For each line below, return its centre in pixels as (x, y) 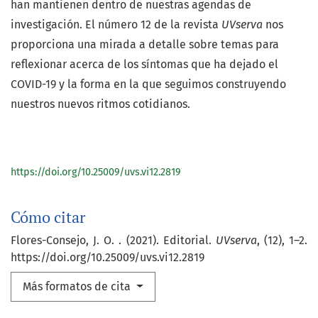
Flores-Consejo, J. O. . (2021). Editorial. (113, 241)
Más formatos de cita (78, 287)
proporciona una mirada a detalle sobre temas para (145, 45)
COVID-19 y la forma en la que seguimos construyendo (148, 84)
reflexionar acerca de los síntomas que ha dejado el (144, 65)
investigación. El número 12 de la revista (116, 25)
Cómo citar (48, 218)
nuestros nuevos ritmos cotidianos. (100, 104)
